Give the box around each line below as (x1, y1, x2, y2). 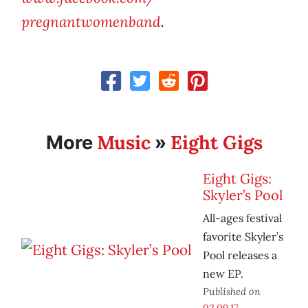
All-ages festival (203, 211, 282, 225)
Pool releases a (203, 248, 277, 263)
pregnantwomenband (21, 12, 161, 32)
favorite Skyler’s (203, 230, 283, 244)
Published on (203, 285, 261, 298)
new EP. (203, 267, 243, 281)
